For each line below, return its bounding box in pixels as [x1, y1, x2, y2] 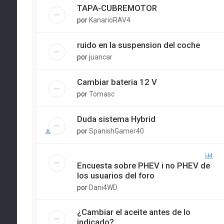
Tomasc [88, 90, 114, 98]
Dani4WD [88, 183, 117, 191]
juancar [88, 53, 112, 61]
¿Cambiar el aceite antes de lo [76, 207, 190, 217]
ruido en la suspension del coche [76, 40, 200, 50]
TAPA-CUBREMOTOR [76, 3, 157, 13]
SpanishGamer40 [88, 127, 144, 135]
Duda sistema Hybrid [76, 114, 155, 124]
